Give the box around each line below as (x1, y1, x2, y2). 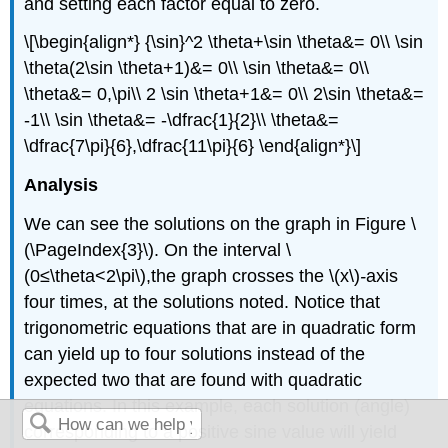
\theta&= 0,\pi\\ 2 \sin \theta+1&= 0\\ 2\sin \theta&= (24, 84, 425, 105)
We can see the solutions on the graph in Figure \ (24, 214, 417, 235)
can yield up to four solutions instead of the (24, 344, 366, 365)
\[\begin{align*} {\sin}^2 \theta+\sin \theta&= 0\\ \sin (24, 32, 424, 53)
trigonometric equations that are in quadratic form (24, 318, 417, 339)
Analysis (24, 175, 99, 196)
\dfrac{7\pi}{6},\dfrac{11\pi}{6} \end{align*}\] (24, 136, 362, 157)
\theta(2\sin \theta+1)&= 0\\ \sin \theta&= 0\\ (24, 58, 370, 79)
